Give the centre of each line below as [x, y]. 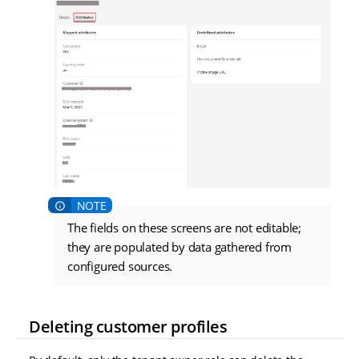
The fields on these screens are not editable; [184, 228]
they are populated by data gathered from [180, 247]
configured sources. [120, 266]
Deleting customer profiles [128, 326]
